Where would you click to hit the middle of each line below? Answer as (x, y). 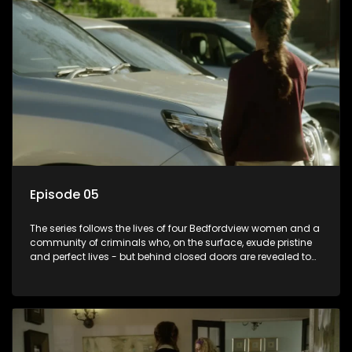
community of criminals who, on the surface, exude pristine (171, 243)
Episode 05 (64, 195)
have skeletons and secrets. (97, 271)
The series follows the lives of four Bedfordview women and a (175, 229)
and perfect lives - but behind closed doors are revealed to (170, 257)
